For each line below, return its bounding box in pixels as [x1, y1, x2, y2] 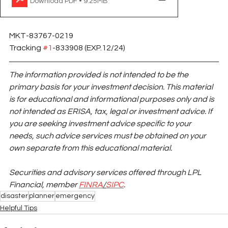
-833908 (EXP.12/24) [52, 44, 125, 52]
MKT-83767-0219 [9, 32, 75, 40]
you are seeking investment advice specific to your [9, 120, 193, 128]
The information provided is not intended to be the [9, 71, 190, 79]
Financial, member [9, 181, 77, 189]
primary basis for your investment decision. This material [9, 83, 214, 92]
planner [29, 192, 54, 200]
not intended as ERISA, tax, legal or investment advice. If [9, 107, 214, 116]
